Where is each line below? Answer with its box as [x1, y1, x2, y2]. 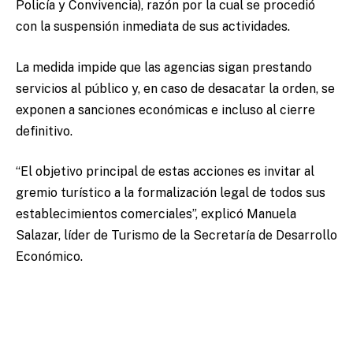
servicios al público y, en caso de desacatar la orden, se [16, 80, 335, 96]
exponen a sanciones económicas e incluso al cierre [16, 102, 315, 117]
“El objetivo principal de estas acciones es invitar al [16, 164, 314, 180]
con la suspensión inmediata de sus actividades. [16, 19, 290, 35]
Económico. [16, 249, 83, 265]
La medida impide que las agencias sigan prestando [16, 59, 312, 75]
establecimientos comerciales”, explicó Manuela [16, 206, 296, 222]
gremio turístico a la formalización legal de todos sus [16, 185, 325, 201]
